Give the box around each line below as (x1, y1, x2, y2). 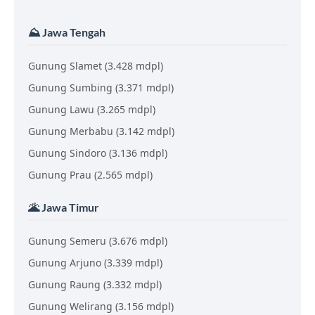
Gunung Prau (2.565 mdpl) (28, 167, 153, 181)
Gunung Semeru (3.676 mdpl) (28, 233, 167, 247)
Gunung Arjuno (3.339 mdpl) (28, 255, 162, 269)
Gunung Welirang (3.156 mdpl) (28, 299, 174, 313)
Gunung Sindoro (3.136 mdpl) (28, 146, 167, 160)
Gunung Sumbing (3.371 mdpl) (28, 80, 174, 94)
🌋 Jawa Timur (28, 200, 99, 214)
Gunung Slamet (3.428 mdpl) (28, 58, 163, 72)
